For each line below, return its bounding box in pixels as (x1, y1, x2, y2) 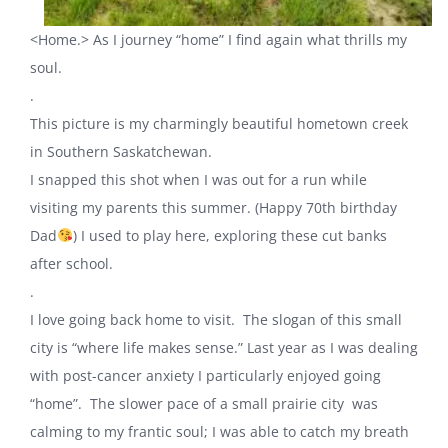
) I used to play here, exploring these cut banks (72, 225, 387, 245)
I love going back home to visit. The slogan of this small (30, 309, 402, 329)
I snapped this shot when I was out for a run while (30, 169, 367, 189)
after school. (30, 253, 113, 273)
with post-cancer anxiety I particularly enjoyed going (30, 365, 381, 385)
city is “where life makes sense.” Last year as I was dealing (30, 337, 418, 357)
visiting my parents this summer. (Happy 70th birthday (30, 197, 397, 217)
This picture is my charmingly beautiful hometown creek (30, 113, 408, 133)
